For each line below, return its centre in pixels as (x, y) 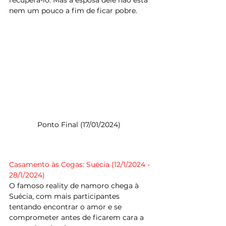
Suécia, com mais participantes (65, 196)
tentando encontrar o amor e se (66, 207)
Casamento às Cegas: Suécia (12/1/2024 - (80, 165)
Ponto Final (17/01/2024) (81, 125)
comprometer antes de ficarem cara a (77, 218)
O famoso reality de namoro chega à (75, 186)
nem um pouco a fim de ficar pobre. (73, 11)
